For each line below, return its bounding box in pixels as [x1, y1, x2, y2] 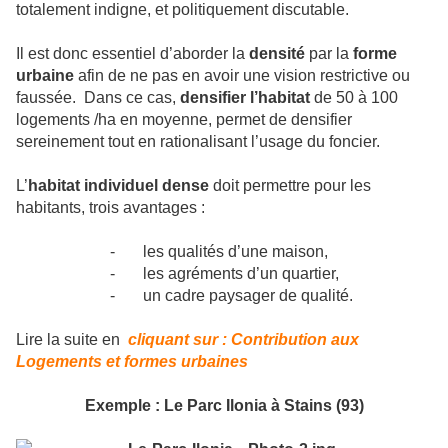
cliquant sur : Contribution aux [128, 331, 359, 349]
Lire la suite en [16, 331, 128, 349]
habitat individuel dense [28, 177, 209, 195]
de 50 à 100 [314, 89, 398, 107]
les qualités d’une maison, [143, 243, 328, 261]
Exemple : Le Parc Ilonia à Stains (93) [84, 397, 364, 415]
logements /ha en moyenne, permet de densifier [16, 111, 352, 129]
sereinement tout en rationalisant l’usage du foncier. [16, 133, 380, 151]
